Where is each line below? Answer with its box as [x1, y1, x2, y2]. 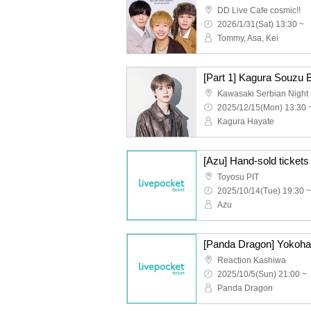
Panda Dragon [217, 283, 273, 293]
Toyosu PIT [217, 172, 259, 182]
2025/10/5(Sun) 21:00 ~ [217, 269, 307, 279]
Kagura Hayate [217, 117, 274, 126]
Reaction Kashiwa [217, 255, 286, 265]
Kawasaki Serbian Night [217, 89, 308, 99]
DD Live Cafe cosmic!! [217, 6, 301, 15]
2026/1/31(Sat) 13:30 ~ [217, 19, 304, 29]
